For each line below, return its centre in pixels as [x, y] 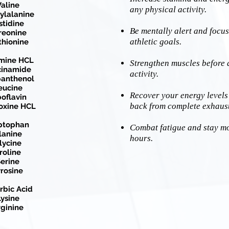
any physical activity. [168, 9]
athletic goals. [156, 42]
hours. [141, 138]
